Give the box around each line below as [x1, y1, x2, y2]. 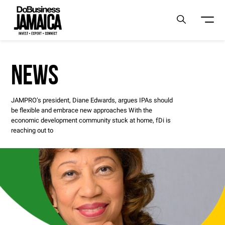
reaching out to [11, 127, 54, 134]
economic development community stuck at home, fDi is [11, 117, 171, 124]
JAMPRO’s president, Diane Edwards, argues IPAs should [11, 96, 173, 104]
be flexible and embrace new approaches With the [11, 106, 153, 114]
